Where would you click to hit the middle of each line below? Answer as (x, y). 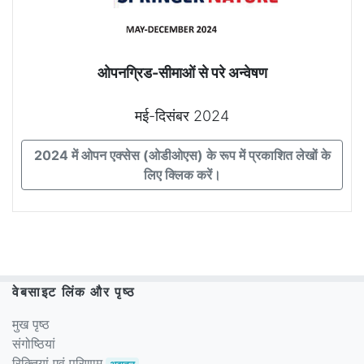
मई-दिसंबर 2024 (182, 116)
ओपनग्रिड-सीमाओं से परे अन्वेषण (182, 73)
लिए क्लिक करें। (182, 175)
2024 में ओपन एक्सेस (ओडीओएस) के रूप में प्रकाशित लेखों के (182, 156)
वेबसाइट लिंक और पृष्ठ (74, 292)
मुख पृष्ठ (31, 325)
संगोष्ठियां (34, 344)
